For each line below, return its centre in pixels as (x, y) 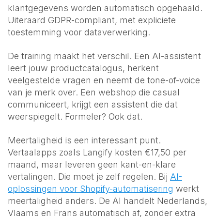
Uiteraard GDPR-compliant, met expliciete (92, 20)
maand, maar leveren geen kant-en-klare (92, 164)
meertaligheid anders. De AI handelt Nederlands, (108, 201)
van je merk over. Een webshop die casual (94, 92)
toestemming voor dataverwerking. (79, 32)
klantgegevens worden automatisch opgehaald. (105, 8)
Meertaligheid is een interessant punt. (84, 140)
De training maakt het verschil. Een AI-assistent (104, 56)
